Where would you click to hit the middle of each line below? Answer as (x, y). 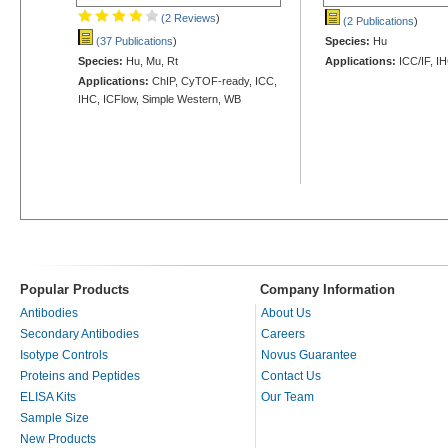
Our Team (287, 396)
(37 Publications (133, 40)
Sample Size (54, 417)
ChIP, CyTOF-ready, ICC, (213, 80)
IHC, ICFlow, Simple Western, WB (159, 98)
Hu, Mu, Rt (150, 60)
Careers (283, 333)
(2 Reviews (187, 17)
